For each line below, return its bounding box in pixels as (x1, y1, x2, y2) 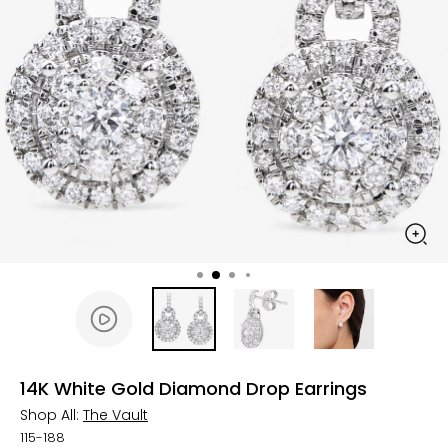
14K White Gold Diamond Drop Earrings (20, 376, 367, 401)
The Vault (83, 405, 148, 425)
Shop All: (20, 405, 83, 425)
